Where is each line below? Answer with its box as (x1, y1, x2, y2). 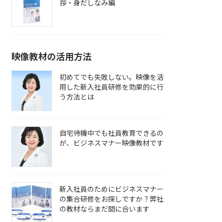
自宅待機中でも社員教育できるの (59, 128, 164, 137)
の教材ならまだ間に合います (59, 204, 150, 213)
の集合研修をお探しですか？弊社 (59, 194, 164, 203)
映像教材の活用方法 (11, 51, 92, 62)
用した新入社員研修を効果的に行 (59, 82, 164, 91)
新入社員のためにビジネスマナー (59, 184, 164, 193)
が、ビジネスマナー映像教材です (59, 138, 164, 147)
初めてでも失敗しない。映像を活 (59, 72, 164, 81)
